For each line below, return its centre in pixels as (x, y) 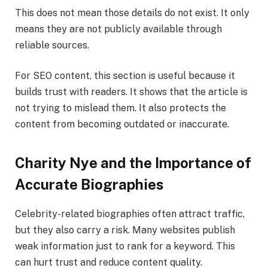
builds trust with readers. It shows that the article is (131, 92)
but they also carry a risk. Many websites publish (125, 230)
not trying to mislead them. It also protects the (121, 108)
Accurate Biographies (89, 184)
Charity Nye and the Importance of (133, 162)
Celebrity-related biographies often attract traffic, (130, 214)
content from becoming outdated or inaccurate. (122, 124)
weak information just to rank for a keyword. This (125, 246)
